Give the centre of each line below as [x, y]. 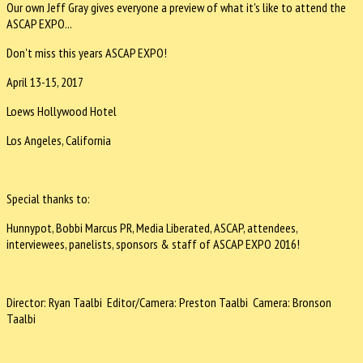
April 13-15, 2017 [45, 81]
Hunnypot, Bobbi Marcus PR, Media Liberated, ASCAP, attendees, [152, 227]
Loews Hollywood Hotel [62, 111]
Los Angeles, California [59, 140]
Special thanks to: [48, 198]
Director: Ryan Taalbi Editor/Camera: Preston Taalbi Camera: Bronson [169, 302]
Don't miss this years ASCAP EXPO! [88, 52]
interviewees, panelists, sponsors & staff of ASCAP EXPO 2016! [153, 243]
